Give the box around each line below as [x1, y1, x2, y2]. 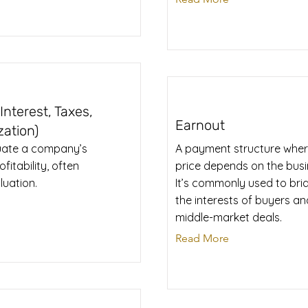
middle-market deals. [175, 210, 282, 224]
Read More [175, 232, 229, 245]
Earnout [175, 117, 225, 133]
